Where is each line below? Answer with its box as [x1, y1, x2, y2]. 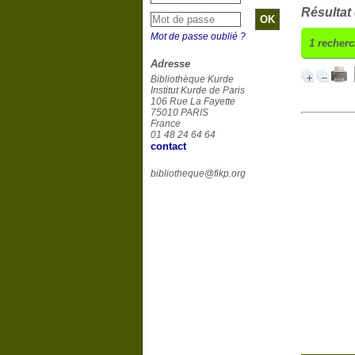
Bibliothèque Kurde [150, 74, 234, 85]
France [150, 118, 183, 129]
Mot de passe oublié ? [150, 31, 246, 42]
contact [150, 140, 186, 152]
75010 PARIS [150, 107, 208, 118]
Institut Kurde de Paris [150, 85, 245, 96]
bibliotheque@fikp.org [150, 168, 246, 179]
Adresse [150, 58, 190, 70]
